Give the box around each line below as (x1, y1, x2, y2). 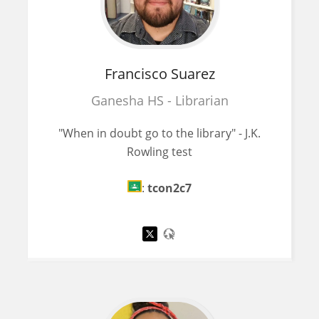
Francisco (104, 63, 167, 83)
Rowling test (127, 143, 192, 159)
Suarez (170, 63, 215, 83)
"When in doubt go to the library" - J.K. (58, 125, 261, 141)
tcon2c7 (147, 180, 192, 197)
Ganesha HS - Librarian (90, 91, 229, 109)
